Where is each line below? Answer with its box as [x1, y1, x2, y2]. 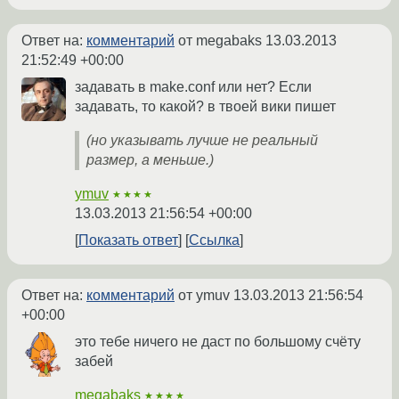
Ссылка [189, 232, 240, 248]
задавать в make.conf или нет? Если [75, 79, 312, 95]
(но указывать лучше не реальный [86, 133, 318, 149]
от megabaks [175, 33, 265, 49]
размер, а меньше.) [86, 152, 214, 168]
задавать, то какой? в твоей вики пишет [75, 99, 336, 115]
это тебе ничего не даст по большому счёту [75, 334, 361, 350]
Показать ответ [78, 232, 178, 248]
